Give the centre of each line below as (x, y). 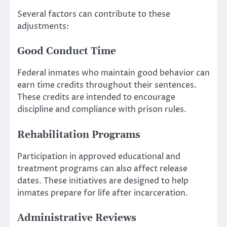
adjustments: (43, 27)
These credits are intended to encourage (96, 98)
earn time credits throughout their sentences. (107, 85)
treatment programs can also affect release (102, 168)
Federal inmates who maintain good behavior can (113, 73)
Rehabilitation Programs (79, 135)
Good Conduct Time (67, 52)
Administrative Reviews (77, 218)
